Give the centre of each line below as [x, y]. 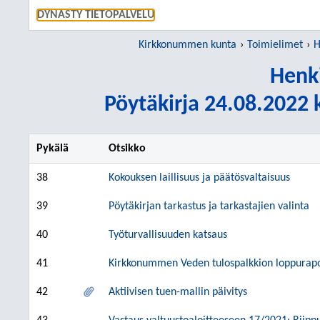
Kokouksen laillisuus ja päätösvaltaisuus [199, 178]
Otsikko [127, 149]
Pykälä [52, 149]
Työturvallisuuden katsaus [168, 235]
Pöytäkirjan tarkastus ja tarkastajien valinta [209, 206]
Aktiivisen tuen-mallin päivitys [178, 292]
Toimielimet [275, 45]
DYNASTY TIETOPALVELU [96, 15]
